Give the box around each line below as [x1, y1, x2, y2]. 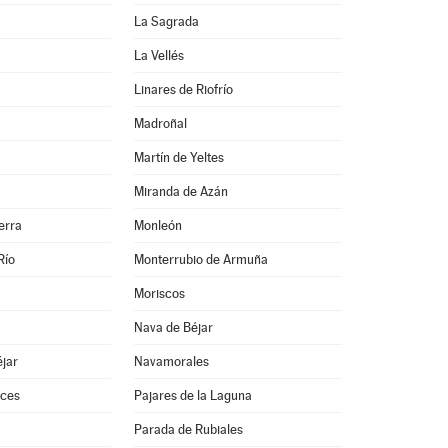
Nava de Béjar [133, 320, 213, 335]
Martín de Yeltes [133, 150, 224, 165]
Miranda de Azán [133, 184, 228, 199]
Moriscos [133, 286, 185, 301]
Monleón [133, 218, 182, 233]
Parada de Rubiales [133, 422, 243, 437]
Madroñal [133, 116, 187, 131]
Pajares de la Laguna [133, 388, 252, 403]
